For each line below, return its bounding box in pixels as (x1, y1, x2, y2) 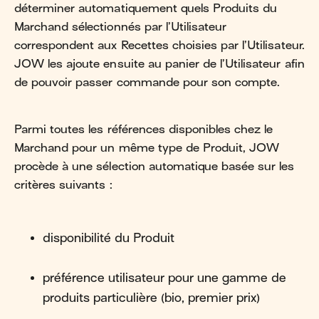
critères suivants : (14, 178, 113, 192)
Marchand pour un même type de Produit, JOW (14, 141, 280, 155)
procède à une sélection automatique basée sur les (14, 159, 295, 173)
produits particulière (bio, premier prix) (43, 291, 260, 305)
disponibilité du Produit (43, 231, 174, 245)
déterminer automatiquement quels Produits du (14, 1, 278, 15)
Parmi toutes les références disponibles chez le (14, 122, 273, 136)
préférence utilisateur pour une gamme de (43, 271, 286, 285)
